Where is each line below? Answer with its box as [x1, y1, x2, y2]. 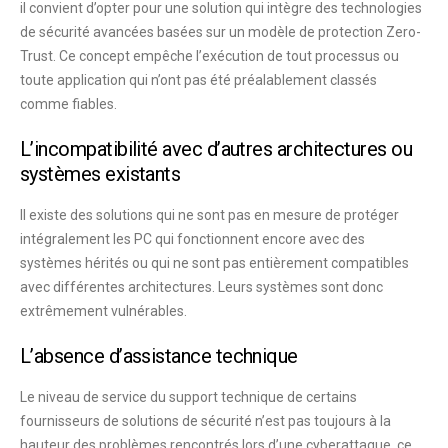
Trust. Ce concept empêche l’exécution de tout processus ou [20, 47, 399, 64]
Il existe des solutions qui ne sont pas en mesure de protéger [20, 206, 399, 223]
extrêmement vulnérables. [20, 302, 187, 319]
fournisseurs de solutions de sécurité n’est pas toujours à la [20, 412, 391, 429]
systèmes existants [20, 161, 181, 186]
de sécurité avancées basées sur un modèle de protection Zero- [20, 23, 421, 40]
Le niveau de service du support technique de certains [20, 388, 357, 405]
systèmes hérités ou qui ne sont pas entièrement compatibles [20, 254, 409, 271]
